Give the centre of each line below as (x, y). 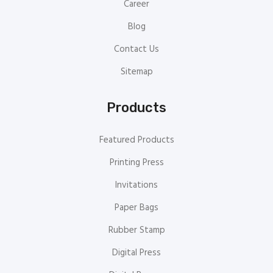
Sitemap (136, 72)
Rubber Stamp (136, 231)
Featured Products (136, 140)
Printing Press (136, 163)
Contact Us (136, 50)
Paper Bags (136, 208)
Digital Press (136, 253)
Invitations (136, 186)
